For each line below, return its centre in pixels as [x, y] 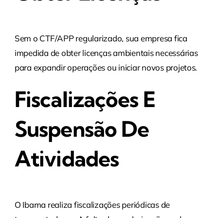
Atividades [67, 159]
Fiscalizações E [85, 100]
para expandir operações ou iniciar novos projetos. [106, 68]
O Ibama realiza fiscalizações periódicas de [92, 204]
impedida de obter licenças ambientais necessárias [106, 53]
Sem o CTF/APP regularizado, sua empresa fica [101, 38]
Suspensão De [82, 129]
